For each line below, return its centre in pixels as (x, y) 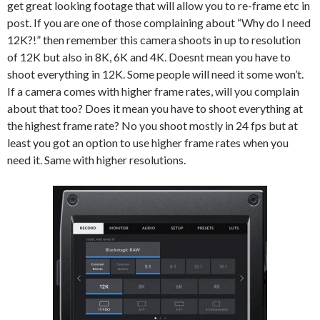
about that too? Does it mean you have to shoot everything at (155, 109)
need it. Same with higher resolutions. (96, 160)
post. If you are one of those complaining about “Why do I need (159, 23)
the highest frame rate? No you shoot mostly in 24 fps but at (152, 126)
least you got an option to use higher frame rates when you (148, 143)
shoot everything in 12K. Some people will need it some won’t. (155, 74)
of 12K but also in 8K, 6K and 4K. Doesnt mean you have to (149, 57)
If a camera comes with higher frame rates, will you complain (153, 91)
